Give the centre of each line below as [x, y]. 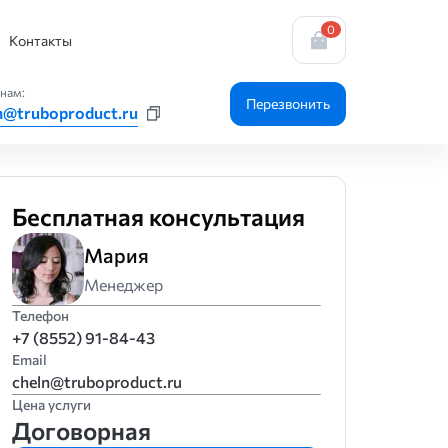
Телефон [41, 315]
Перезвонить [288, 103]
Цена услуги [52, 404]
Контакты [40, 40]
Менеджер [124, 284]
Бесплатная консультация [159, 216]
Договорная [82, 430]
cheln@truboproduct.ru [97, 381]
